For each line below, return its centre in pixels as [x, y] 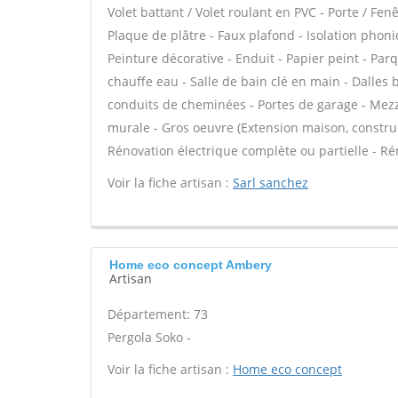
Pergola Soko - [149, 337]
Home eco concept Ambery [191, 265]
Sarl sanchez [271, 183]
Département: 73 [158, 314]
